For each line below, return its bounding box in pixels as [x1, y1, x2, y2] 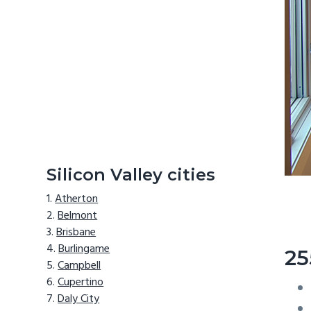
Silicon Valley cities [47, 164, 216, 185]
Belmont [58, 207, 98, 226]
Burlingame [58, 240, 110, 259]
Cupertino [58, 274, 104, 292]
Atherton [55, 190, 99, 209]
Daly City [58, 290, 100, 309]
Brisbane [56, 224, 96, 242]
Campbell [58, 257, 101, 276]
